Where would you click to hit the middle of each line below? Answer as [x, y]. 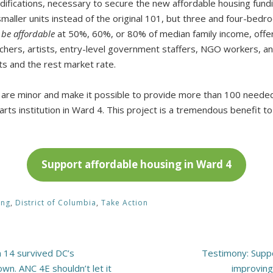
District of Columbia [55, 202]
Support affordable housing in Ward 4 [136, 165]
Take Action [124, 202]
